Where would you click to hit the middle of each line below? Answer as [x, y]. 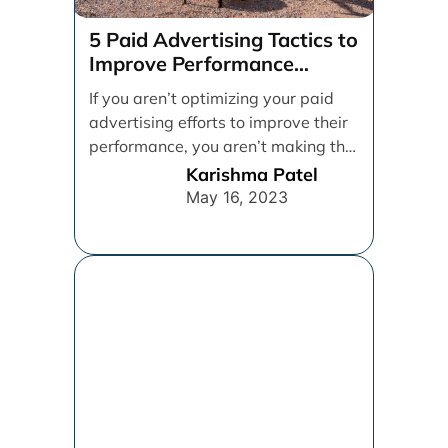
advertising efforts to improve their [219, 122]
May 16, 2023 [236, 196]
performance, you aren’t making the [222, 146]
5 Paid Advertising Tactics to [224, 39]
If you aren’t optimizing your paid [212, 98]
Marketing [137, 87]
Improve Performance [192, 63]
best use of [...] [143, 170]
